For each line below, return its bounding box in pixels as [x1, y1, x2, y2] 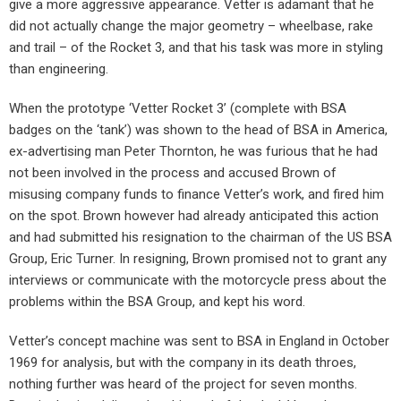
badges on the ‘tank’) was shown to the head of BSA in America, [9, 122, 388, 139]
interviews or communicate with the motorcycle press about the [9, 272, 387, 289]
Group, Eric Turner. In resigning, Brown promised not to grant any [9, 251, 387, 268]
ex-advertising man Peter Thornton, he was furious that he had [9, 143, 378, 160]
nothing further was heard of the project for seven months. [9, 376, 357, 393]
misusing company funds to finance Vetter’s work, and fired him [9, 186, 384, 203]
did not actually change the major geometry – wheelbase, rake [9, 18, 373, 35]
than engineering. [9, 61, 108, 78]
